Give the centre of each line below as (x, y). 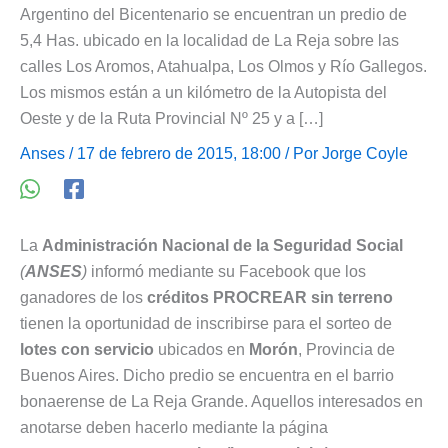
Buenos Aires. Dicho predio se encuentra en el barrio (207, 375)
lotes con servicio (87, 349)
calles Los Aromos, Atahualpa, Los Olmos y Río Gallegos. (223, 66)
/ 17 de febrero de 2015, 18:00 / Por (193, 153)
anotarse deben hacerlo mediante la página (174, 427)
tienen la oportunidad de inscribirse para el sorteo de (206, 323)
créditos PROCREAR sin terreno (270, 297)
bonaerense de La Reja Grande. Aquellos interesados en (221, 401)
